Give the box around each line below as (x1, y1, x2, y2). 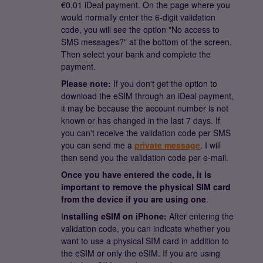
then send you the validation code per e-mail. (61, 151, 231, 163)
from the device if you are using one (61, 193, 206, 205)
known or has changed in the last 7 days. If (61, 114, 220, 126)
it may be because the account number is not (61, 102, 228, 114)
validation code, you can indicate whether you (61, 222, 230, 234)
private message (134, 139, 200, 151)
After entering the (169, 210, 234, 222)
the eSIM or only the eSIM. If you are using (61, 247, 220, 259)
